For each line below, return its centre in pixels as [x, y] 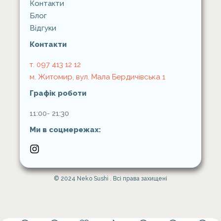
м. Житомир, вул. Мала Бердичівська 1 [97, 77]
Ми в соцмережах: [65, 130]
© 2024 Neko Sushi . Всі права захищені [110, 179]
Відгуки [43, 28]
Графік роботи [58, 93]
